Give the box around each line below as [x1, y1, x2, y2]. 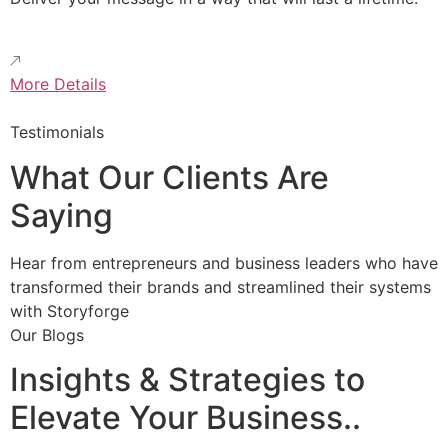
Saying [10, 195, 113, 235]
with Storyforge [10, 300, 129, 321]
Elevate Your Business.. [10, 398, 361, 438]
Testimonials [10, 122, 104, 143]
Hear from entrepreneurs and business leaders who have [10, 252, 438, 273]
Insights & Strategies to [10, 360, 365, 400]
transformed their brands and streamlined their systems [10, 276, 431, 297]
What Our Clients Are [10, 157, 329, 197]
